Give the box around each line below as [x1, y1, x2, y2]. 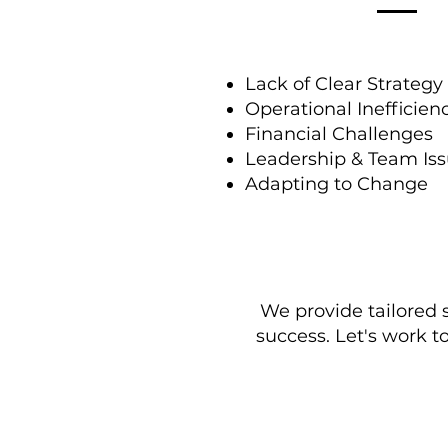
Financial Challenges [245, 123, 433, 145]
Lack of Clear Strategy [245, 73, 443, 95]
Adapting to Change [245, 173, 428, 195]
